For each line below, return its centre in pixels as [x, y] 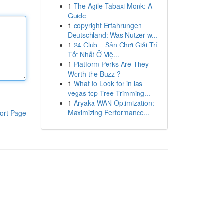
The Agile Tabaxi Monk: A [113, 6]
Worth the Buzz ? [94, 74]
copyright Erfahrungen [108, 25]
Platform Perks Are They [111, 64]
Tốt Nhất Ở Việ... [93, 54]
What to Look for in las [108, 83]
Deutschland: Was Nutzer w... [112, 35]
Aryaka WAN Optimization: [114, 103]
